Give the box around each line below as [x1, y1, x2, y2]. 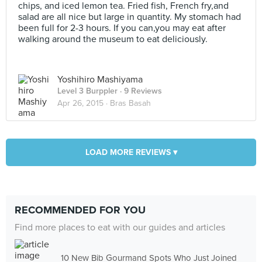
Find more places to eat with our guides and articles [15, 222, 225, 233]
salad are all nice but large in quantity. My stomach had [18, 11, 241, 23]
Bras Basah [110, 98, 151, 108]
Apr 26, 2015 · [57, 98, 110, 108]
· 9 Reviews [118, 86, 162, 96]
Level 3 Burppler [57, 86, 118, 96]
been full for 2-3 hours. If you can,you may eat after [18, 22, 226, 34]
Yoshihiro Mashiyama [57, 74, 143, 85]
